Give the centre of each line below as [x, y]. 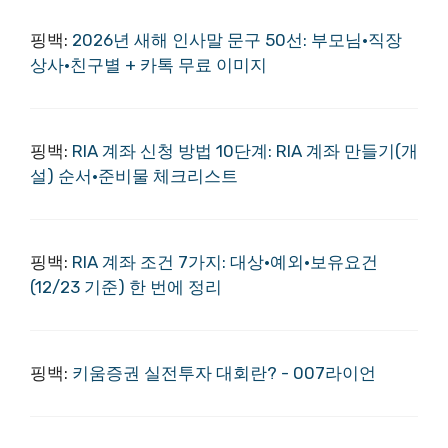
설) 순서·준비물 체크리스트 [134, 176]
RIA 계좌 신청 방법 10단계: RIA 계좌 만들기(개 [245, 151]
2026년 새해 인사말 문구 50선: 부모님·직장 [237, 40]
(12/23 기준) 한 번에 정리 [126, 287]
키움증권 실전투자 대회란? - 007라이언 [224, 373]
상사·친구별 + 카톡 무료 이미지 [148, 65]
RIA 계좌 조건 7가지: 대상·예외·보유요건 [225, 262]
